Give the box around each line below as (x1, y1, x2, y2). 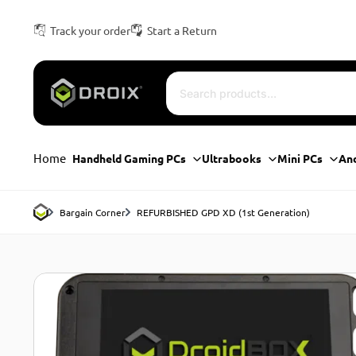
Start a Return (146, 23, 217, 37)
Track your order (49, 23, 130, 37)
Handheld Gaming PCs (72, 150, 187, 165)
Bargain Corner (59, 206, 126, 219)
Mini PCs (277, 150, 323, 165)
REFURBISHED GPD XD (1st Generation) (136, 206, 310, 219)
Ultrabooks (202, 150, 262, 165)
